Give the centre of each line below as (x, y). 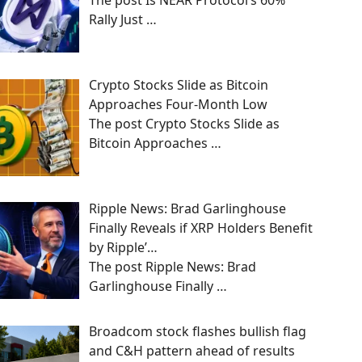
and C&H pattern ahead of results (192, 351)
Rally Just (118, 19)
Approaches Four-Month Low (178, 104)
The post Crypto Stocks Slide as (184, 123)
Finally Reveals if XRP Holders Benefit (201, 227)
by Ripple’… (123, 247)
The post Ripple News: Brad (173, 266)
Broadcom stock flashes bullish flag (198, 332)
